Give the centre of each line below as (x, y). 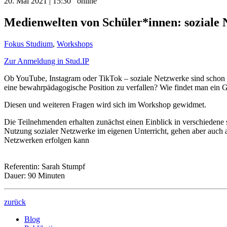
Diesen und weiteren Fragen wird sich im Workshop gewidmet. (105, 104)
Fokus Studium (28, 44)
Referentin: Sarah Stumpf (45, 166)
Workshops (75, 44)
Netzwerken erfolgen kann (47, 140)
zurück (15, 202)
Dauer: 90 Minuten (34, 175)
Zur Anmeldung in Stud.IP (47, 61)
